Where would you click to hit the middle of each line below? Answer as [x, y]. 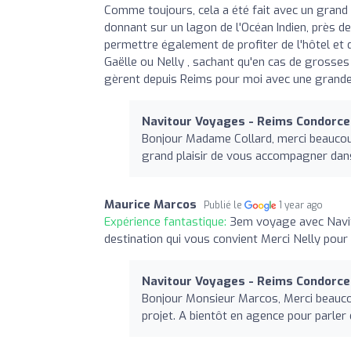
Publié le [224, 205]
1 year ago [301, 205]
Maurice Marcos [150, 204]
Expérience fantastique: [167, 221]
